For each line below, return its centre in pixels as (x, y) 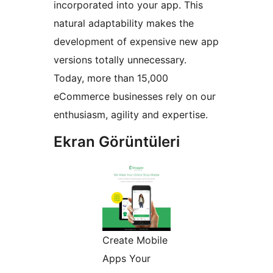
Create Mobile (135, 240)
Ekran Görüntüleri (117, 142)
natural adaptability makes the (124, 23)
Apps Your (126, 259)
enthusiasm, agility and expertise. (131, 115)
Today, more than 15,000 (111, 78)
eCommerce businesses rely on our (135, 97)
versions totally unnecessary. (120, 60)
